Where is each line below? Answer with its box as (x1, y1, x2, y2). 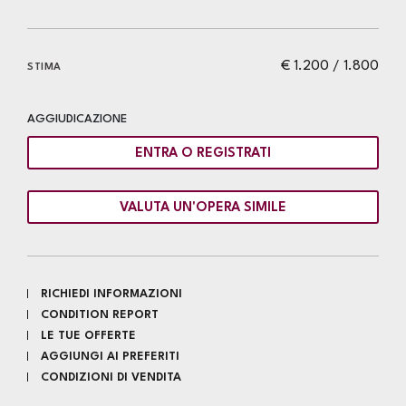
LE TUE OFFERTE (41, 330, 136, 342)
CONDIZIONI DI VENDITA (41, 372, 181, 383)
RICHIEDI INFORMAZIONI (41, 288, 182, 300)
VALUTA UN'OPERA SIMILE (120, 200, 286, 215)
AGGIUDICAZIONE (27, 113, 127, 125)
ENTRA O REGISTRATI (135, 146, 271, 160)
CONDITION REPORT (41, 309, 159, 321)
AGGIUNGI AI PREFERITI (41, 351, 179, 362)
